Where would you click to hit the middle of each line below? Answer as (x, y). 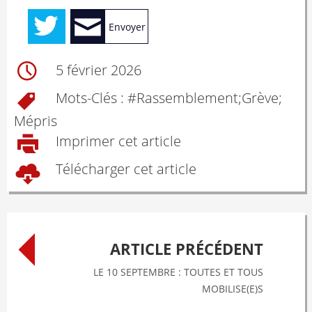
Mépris (36, 121)
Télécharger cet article (124, 169)
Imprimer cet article (117, 141)
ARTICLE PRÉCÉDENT (187, 249)
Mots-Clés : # (94, 98)
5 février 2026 (99, 70)
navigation (65, 257)
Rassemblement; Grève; (209, 98)
